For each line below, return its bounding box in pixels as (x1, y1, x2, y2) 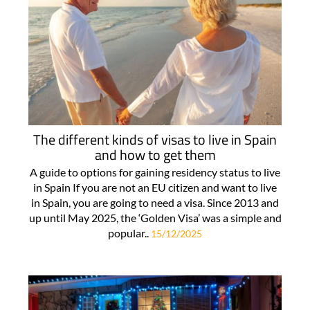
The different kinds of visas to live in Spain (33, 128, 277, 150)
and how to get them (94, 143, 216, 165)
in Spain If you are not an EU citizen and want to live (33, 180, 277, 194)
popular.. (108, 226, 151, 239)
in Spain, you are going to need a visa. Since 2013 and (31, 195, 279, 209)
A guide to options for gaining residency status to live (30, 165, 280, 179)
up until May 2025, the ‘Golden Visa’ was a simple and (28, 210, 282, 224)
